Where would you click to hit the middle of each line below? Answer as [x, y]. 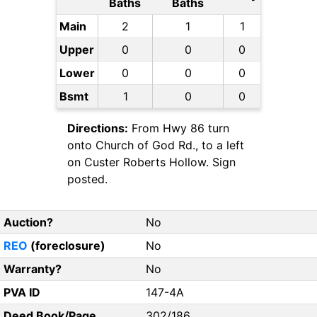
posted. [87, 179]
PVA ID [22, 293]
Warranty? [32, 269]
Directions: [98, 128]
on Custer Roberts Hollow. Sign [151, 162]
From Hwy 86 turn [179, 128]
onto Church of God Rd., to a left [156, 145]
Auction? [28, 223]
